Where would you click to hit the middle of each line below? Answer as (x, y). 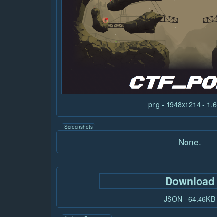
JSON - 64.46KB (190, 199)
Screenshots (78, 127)
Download (190, 181)
